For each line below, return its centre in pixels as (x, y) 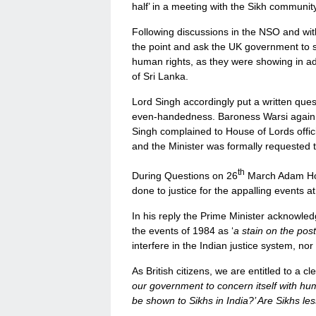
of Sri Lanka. (160, 76)
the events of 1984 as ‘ (183, 230)
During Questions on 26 (185, 175)
